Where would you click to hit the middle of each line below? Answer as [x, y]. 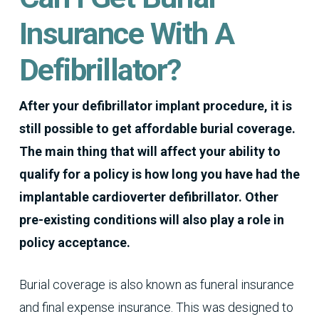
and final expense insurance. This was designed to [156, 307]
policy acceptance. [74, 242]
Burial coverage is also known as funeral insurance [156, 284]
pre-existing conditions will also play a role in [151, 219]
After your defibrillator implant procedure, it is [155, 105]
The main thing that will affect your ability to [150, 151]
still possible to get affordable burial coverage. [157, 128]
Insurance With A [126, 34]
